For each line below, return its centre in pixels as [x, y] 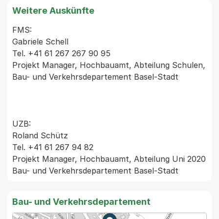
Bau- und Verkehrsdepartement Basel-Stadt [95, 77]
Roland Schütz [40, 135]
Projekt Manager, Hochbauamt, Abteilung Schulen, [109, 65]
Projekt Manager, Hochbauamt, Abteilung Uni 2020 [109, 159]
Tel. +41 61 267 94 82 [53, 147]
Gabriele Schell [40, 41]
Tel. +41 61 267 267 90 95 [61, 53]
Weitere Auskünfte [53, 10]
